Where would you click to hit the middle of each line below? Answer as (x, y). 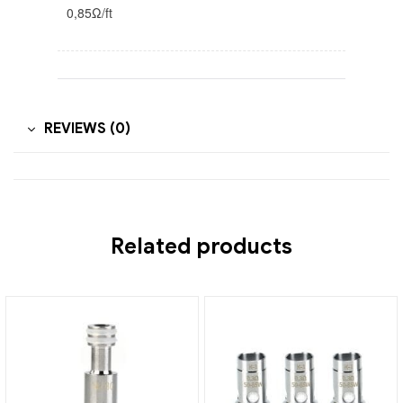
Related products (201, 247)
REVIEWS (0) (87, 129)
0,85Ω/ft (90, 13)
